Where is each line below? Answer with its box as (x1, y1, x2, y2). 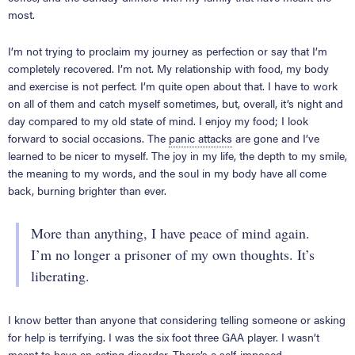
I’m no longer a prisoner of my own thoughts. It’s (31, 244, 315, 264)
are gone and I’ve (232, 129, 319, 146)
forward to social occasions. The (8, 129, 169, 146)
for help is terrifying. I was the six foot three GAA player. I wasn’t (8, 328, 319, 345)
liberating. (31, 265, 90, 285)
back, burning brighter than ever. (8, 181, 166, 198)
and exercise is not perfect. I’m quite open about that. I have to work (8, 77, 338, 94)
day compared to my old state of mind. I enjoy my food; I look (8, 112, 308, 128)
